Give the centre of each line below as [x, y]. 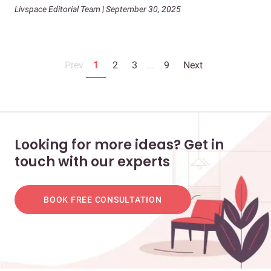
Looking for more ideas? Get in [119, 145]
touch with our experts [92, 162]
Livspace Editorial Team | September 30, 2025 [98, 9]
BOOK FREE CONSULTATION [103, 200]
